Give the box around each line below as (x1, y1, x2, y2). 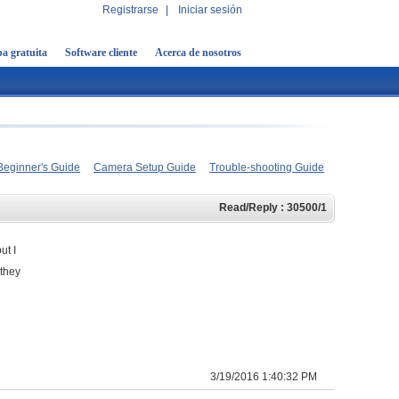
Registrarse (102, 4, 159, 16)
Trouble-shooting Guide (209, 161, 324, 174)
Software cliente (65, 46, 137, 59)
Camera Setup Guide (94, 161, 196, 174)
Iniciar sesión (178, 4, 242, 16)
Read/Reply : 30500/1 (219, 201, 327, 214)
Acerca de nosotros (155, 46, 241, 59)
